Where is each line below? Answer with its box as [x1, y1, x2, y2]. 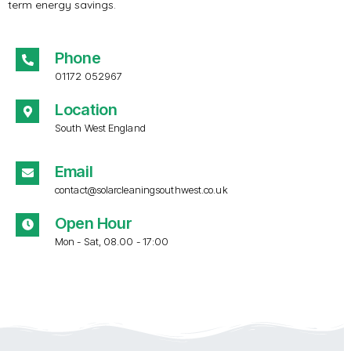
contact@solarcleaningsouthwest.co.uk [55, 183, 228, 196]
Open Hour [55, 213, 132, 233]
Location [55, 100, 118, 120]
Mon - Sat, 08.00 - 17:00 [55, 234, 169, 248]
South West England [55, 121, 146, 135]
